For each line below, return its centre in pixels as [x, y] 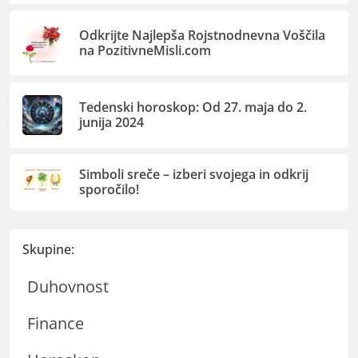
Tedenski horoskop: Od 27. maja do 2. [193, 107]
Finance [56, 324]
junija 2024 [112, 122]
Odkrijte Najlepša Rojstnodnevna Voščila [203, 35]
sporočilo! [109, 189]
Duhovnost [68, 287]
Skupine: [48, 249]
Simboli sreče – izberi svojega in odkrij [194, 174]
